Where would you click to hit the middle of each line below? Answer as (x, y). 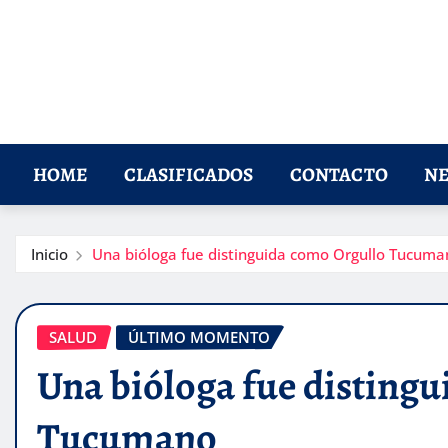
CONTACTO (338, 175)
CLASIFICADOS (188, 175)
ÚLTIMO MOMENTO (199, 337)
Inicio (49, 254)
